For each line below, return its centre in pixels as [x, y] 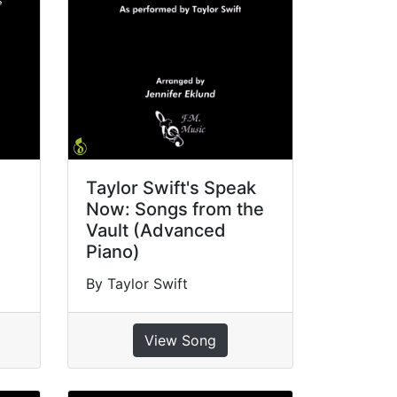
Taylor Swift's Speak [171, 187]
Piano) [113, 251]
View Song [180, 340]
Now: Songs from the [175, 209]
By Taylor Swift [136, 283]
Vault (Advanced [156, 230]
